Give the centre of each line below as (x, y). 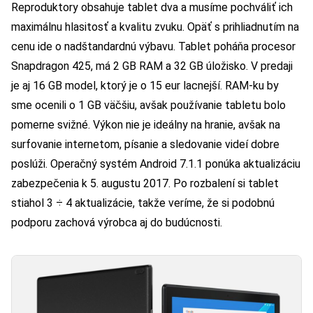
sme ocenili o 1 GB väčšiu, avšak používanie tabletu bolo (148, 105)
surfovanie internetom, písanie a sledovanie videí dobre (145, 145)
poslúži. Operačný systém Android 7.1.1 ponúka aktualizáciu (156, 164)
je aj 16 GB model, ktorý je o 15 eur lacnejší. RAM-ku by (145, 86)
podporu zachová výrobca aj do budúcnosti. (117, 223)
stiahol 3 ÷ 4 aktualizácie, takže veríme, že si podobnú (143, 203)
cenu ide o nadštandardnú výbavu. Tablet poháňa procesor (153, 47)
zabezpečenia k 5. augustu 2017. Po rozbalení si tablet (145, 184)
